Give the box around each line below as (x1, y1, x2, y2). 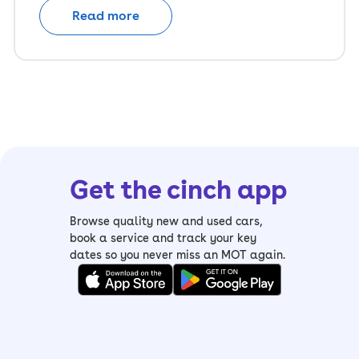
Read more (72, 8, 139, 23)
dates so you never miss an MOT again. (69, 248, 285, 261)
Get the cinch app (69, 174, 287, 205)
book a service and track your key (69, 232, 256, 244)
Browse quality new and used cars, (69, 215, 263, 228)
